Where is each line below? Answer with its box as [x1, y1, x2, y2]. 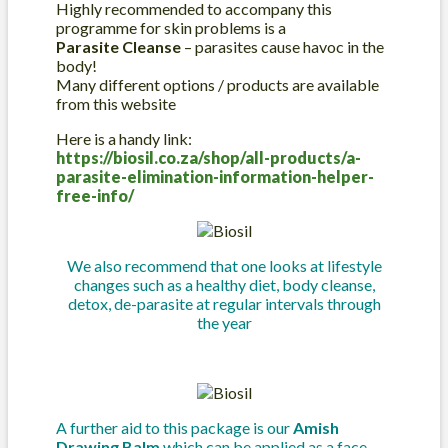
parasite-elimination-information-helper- [56, 166, 374, 186]
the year [196, 312, 252, 332]
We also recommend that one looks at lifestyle [66, 255, 382, 275]
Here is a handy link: [56, 128, 192, 148]
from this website [56, 93, 176, 113]
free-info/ [56, 185, 134, 205]
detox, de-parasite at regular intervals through [67, 293, 381, 313]
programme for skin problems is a [56, 17, 286, 37]
